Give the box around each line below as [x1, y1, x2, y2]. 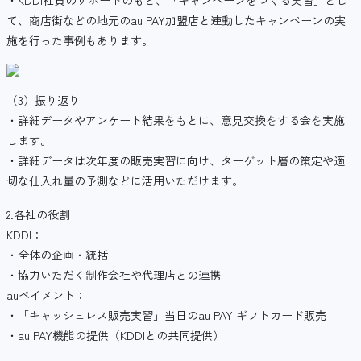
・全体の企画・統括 [6, 247, 108, 263]
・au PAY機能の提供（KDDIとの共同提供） [6, 327, 224, 344]
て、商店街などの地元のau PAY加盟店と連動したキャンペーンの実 [6, 11, 346, 28]
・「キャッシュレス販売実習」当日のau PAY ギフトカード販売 [6, 307, 326, 324]
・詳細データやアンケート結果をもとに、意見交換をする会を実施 [6, 112, 345, 129]
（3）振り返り [6, 92, 80, 109]
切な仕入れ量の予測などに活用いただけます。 [6, 172, 243, 189]
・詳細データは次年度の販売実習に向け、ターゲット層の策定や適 [6, 152, 345, 169]
